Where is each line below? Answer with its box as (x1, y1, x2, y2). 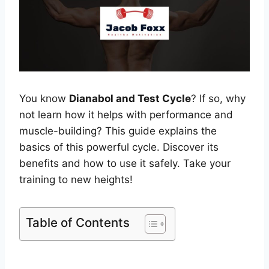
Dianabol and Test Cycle (69, 92, 191, 104)
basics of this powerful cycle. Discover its (19, 141, 219, 153)
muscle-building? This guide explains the (19, 124, 217, 137)
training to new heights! (19, 173, 133, 186)
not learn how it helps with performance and (19, 108, 233, 121)
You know (19, 92, 69, 104)
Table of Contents (26, 214, 130, 230)
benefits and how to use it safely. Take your (19, 157, 231, 169)
